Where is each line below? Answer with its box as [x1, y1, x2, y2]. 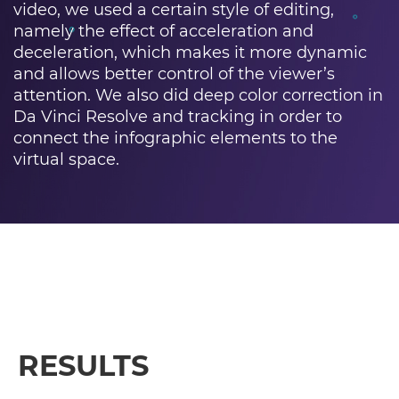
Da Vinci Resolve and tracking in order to [13, 107, 342, 127]
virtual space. [13, 150, 119, 170]
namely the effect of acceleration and [13, 21, 313, 42]
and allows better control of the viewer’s [13, 64, 335, 85]
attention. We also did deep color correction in [13, 85, 383, 106]
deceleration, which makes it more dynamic [13, 43, 367, 63]
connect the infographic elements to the [13, 128, 338, 149]
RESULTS [18, 348, 149, 384]
